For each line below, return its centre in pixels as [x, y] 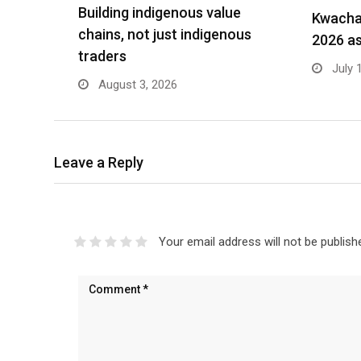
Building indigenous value [160, 12]
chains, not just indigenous [165, 34]
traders [102, 56]
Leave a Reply [99, 162]
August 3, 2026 [136, 85]
